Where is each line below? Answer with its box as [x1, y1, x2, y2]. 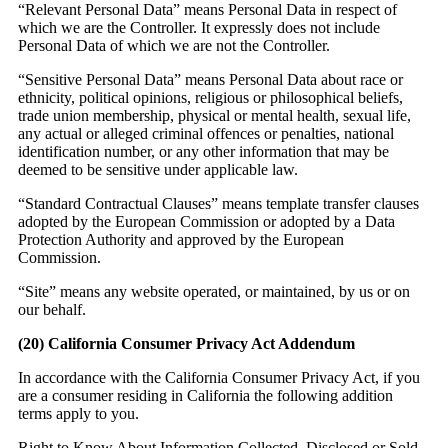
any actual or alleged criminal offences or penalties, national [18, 125, 394, 143]
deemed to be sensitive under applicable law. [18, 161, 298, 179]
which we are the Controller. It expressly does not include [18, 19, 380, 37]
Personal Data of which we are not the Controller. [18, 37, 330, 55]
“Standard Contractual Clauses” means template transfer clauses [18, 195, 419, 213]
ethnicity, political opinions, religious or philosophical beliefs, [18, 89, 403, 107]
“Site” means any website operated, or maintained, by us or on [18, 283, 410, 301]
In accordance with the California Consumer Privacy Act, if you [18, 369, 420, 387]
